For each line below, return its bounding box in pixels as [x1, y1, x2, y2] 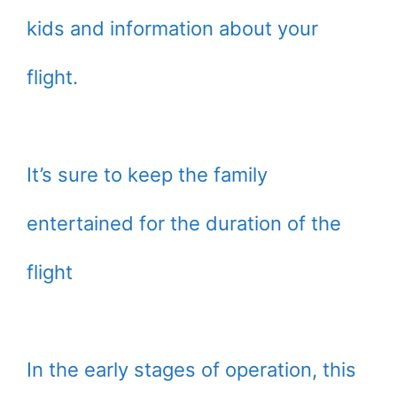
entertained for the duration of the [27, 212, 341, 236]
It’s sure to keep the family [27, 163, 268, 187]
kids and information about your [27, 17, 318, 41]
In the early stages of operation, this [27, 358, 356, 382]
